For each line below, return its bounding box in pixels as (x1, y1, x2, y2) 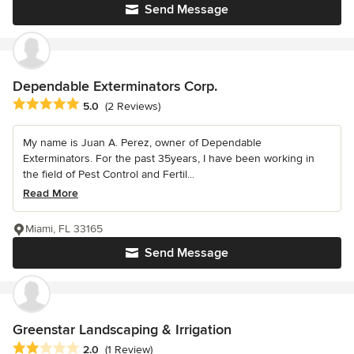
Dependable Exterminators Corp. (13, 77, 217, 96)
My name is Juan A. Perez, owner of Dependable (23, 136, 262, 150)
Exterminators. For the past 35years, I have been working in (23, 152, 314, 166)
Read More (23, 186, 78, 201)
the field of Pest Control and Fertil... (23, 168, 194, 182)
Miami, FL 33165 (25, 222, 103, 236)
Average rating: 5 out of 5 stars (12, 96, 181, 113)
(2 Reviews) (105, 99, 160, 113)
